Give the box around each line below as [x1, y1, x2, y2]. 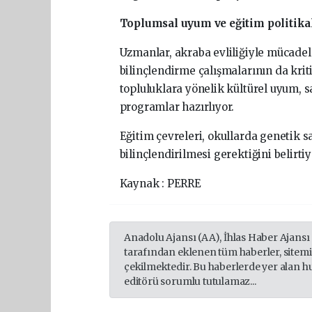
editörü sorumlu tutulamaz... [124, 275, 256, 288]
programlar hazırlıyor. [119, 100, 235, 114]
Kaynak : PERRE [119, 177, 201, 191]
